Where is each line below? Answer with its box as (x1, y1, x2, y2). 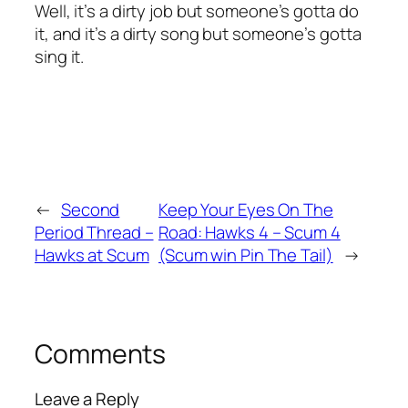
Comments (35, 335, 167, 372)
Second (60, 197, 120, 221)
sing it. (35, 44, 85, 68)
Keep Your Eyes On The (158, 197, 333, 221)
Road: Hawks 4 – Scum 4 (158, 219, 341, 244)
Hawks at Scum (35, 242, 149, 267)
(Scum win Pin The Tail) (158, 242, 333, 267)
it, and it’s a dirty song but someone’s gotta (35, 21, 362, 46)
